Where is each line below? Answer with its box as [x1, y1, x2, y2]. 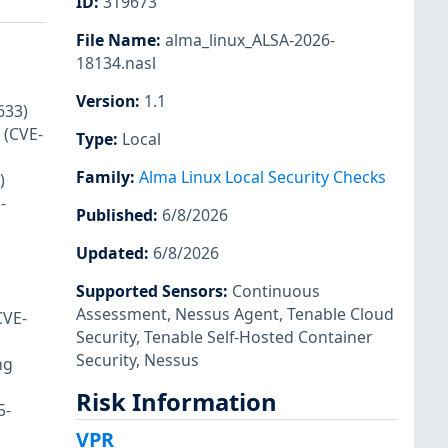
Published [76, 204, 153, 227]
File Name [76, 28, 156, 51]
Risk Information [76, 385, 277, 418]
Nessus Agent [175, 303, 279, 326]
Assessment [76, 303, 167, 326]
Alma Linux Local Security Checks [139, 166, 386, 189]
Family [76, 166, 130, 189]
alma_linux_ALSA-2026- [165, 28, 335, 51]
